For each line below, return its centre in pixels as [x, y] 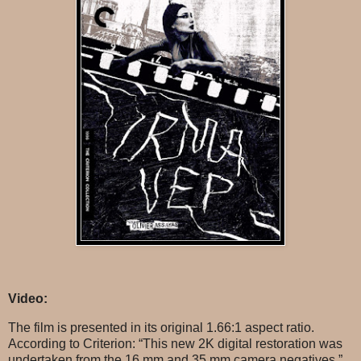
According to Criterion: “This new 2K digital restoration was [175, 344]
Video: [28, 299]
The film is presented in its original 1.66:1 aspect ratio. [161, 328]
